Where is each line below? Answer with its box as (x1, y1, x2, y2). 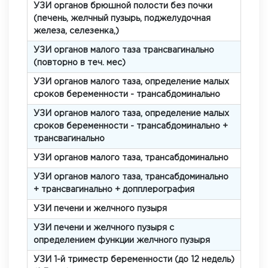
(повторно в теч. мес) (33, 59, 126, 66)
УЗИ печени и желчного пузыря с (33, 224, 174, 232)
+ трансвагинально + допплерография (33, 186, 194, 193)
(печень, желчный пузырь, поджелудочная (33, 15, 211, 22)
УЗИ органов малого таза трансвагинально (33, 47, 214, 54)
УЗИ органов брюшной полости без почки (33, 2, 212, 10)
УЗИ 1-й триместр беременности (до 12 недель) (33, 256, 234, 263)
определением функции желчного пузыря (33, 237, 210, 244)
